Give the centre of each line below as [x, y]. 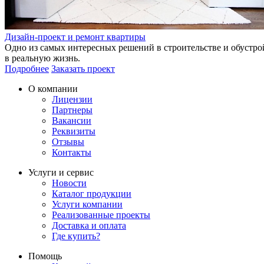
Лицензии [72, 99]
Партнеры [72, 110]
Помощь [45, 256]
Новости [69, 183]
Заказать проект [83, 68]
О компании [53, 88]
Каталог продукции [92, 193]
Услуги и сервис [61, 172]
